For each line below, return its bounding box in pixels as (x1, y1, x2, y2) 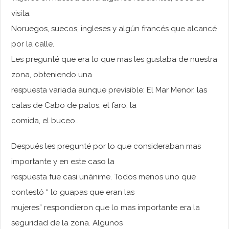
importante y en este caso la (11, 157, 115, 167)
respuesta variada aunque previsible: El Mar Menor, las (11, 85, 208, 95)
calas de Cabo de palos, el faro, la (11, 101, 137, 110)
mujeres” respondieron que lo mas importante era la (11, 203, 200, 213)
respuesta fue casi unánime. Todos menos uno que (11, 172, 196, 182)
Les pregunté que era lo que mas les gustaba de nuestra (11, 55, 218, 64)
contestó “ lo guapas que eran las (11, 188, 135, 197)
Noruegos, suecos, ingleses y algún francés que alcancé (11, 24, 217, 34)
